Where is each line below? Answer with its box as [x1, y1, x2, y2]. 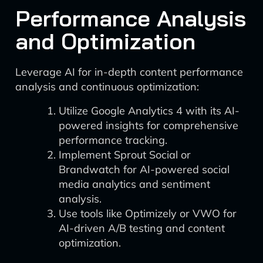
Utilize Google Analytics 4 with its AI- [59, 104, 240, 117]
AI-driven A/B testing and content [59, 221, 225, 235]
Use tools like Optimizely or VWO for [59, 207, 237, 220]
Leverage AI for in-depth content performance [15, 65, 243, 79]
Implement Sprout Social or [59, 148, 191, 161]
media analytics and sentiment [59, 177, 210, 191]
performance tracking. [59, 133, 167, 147]
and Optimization [15, 27, 195, 55]
